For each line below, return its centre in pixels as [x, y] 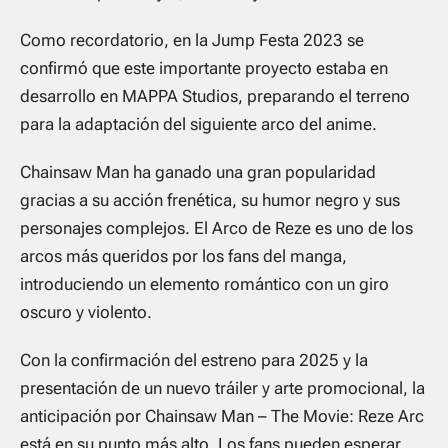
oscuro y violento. [86, 312]
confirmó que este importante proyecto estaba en [204, 68]
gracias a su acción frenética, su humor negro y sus [210, 200]
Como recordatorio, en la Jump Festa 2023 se [192, 40]
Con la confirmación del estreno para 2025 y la [194, 360]
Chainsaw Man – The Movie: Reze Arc [284, 416]
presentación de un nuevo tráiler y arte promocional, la [222, 388]
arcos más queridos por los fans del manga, [183, 256]
